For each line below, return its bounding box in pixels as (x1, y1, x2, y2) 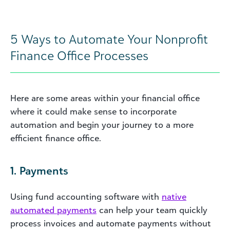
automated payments (10, 204, 97, 215)
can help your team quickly (97, 204, 207, 215)
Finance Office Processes (10, 47, 148, 63)
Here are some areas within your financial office (10, 92, 200, 103)
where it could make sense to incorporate (10, 106, 177, 117)
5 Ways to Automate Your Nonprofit (10, 31, 208, 47)
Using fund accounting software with (10, 191, 162, 202)
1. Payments (10, 163, 68, 177)
